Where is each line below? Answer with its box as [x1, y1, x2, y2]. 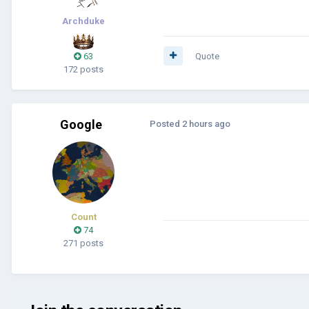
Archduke [62, 15, 105, 26]
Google [59, 117, 102, 132]
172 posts [63, 63, 103, 74]
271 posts [63, 237, 103, 248]
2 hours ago [182, 118, 230, 129]
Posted [150, 118, 182, 129]
